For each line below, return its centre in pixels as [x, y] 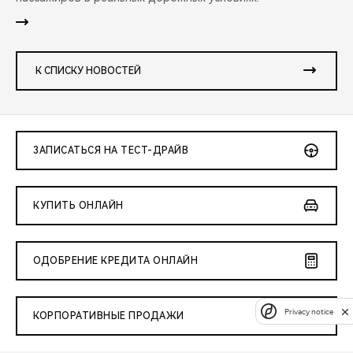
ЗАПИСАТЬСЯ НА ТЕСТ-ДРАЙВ [111, 151]
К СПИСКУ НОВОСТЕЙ [88, 71]
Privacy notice [309, 311]
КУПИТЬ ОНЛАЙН [78, 206]
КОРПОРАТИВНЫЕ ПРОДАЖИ [109, 316]
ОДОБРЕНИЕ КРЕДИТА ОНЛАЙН [115, 261]
